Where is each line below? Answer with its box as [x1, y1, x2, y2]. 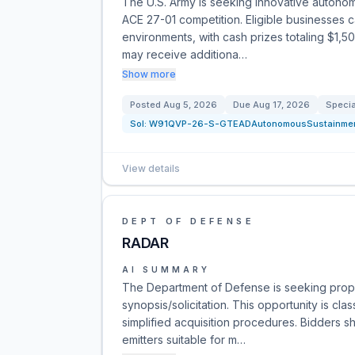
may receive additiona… [122, 48, 247, 61]
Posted [130, 99, 163, 110]
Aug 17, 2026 [253, 99, 310, 110]
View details [122, 162, 180, 174]
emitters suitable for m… [122, 333, 246, 346]
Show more [122, 68, 176, 80]
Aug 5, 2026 [163, 99, 217, 110]
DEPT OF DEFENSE [122, 216, 254, 227]
